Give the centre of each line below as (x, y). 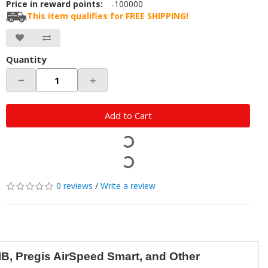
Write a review (128, 186)
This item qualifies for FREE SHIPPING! (108, 16)
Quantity (26, 60)
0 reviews (74, 186)
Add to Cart (128, 116)
